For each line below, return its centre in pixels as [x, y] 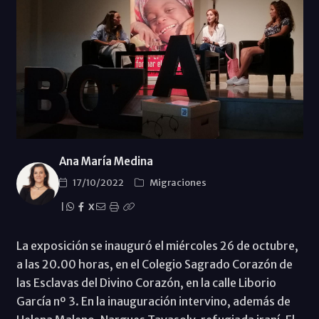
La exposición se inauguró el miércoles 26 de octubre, [157, 245]
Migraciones [178, 182]
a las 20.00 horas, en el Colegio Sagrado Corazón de [154, 264]
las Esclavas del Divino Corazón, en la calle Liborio [146, 282]
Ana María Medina [106, 161]
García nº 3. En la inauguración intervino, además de [153, 301]
